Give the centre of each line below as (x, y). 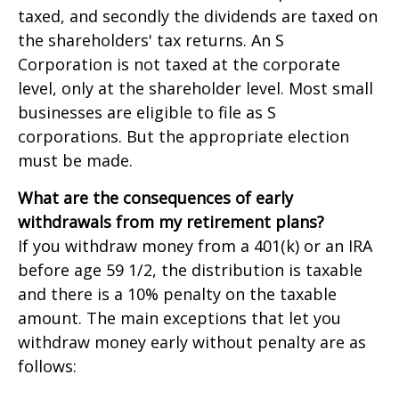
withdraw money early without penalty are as (192, 342)
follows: (47, 366)
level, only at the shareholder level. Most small (195, 88)
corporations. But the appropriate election (183, 136)
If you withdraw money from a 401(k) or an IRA (195, 246)
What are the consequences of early (155, 198)
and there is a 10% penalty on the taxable (177, 294)
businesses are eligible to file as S (147, 112)
